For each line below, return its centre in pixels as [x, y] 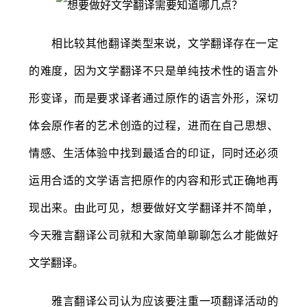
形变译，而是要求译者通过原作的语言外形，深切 [153, 98]
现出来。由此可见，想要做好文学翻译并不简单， [153, 207]
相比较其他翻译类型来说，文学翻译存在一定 [153, 43]
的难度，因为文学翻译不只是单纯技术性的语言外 [153, 70]
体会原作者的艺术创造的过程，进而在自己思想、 [153, 125]
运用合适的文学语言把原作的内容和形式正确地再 [153, 180]
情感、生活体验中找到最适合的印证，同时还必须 [153, 152]
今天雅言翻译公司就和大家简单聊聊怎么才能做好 [153, 235]
